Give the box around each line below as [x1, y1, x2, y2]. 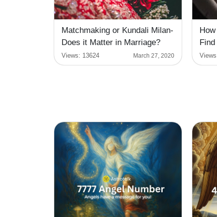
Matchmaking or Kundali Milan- [62, 26, 173, 35]
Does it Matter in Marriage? [62, 38, 160, 47]
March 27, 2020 [133, 52, 174, 59]
